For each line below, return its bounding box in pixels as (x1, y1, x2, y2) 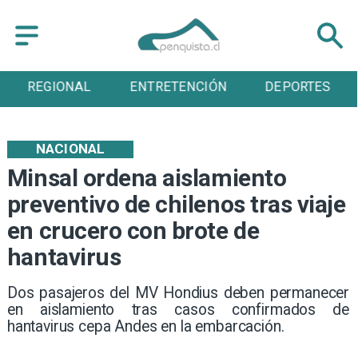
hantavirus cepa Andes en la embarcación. (6, 317, 284, 336)
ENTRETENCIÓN (129, 79, 228, 95)
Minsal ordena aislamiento (6, 164, 287, 193)
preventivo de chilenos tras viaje (6, 190, 346, 219)
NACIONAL (35, 141, 105, 157)
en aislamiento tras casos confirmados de (6, 300, 350, 320)
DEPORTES (265, 79, 331, 95)
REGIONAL (27, 79, 91, 95)
